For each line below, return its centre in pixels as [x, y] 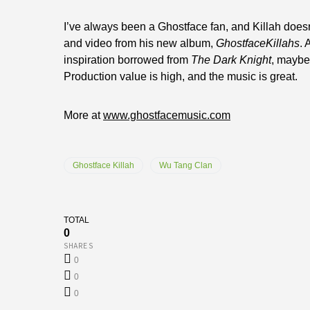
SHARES [79, 245]
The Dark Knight [231, 60]
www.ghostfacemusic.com [167, 115]
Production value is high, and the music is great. [181, 76]
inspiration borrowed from [127, 60]
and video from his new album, [140, 43]
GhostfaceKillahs [258, 43]
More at [83, 115]
